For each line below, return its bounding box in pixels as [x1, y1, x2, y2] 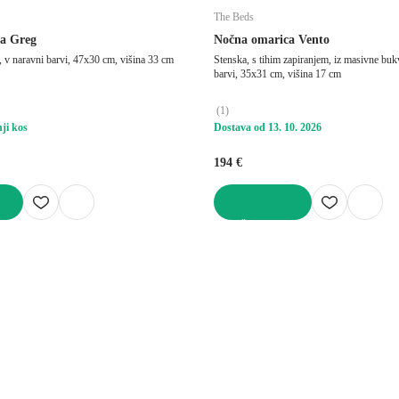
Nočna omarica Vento [214, 32, 330, 46]
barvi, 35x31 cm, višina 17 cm [214, 67, 341, 80]
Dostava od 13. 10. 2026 [214, 120, 322, 134]
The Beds [214, 10, 254, 23]
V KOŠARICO [214, 219, 283, 232]
